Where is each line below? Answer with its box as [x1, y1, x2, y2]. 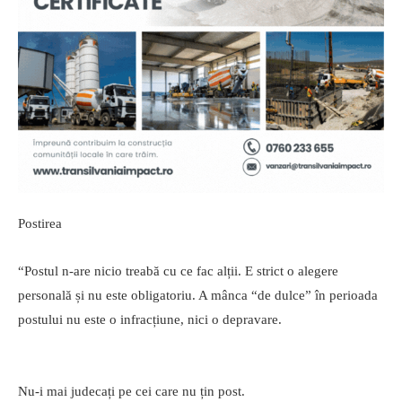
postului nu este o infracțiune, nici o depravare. [18, 312, 282, 328]
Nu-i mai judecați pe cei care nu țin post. [18, 384, 245, 399]
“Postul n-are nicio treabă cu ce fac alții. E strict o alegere [18, 264, 338, 279]
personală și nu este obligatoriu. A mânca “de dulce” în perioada [18, 288, 378, 303]
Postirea [18, 216, 62, 232]
